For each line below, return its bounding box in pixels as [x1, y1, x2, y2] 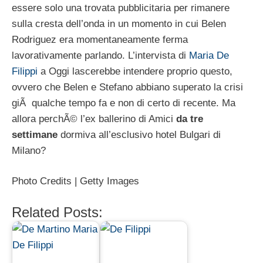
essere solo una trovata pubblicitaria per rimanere [12, 2, 230, 14]
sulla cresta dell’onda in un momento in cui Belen [12, 18, 226, 29]
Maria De [189, 49, 229, 61]
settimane [12, 129, 58, 140]
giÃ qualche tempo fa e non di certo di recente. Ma [12, 97, 235, 109]
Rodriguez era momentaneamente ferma [12, 33, 188, 45]
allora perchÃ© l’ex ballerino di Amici [12, 113, 176, 124]
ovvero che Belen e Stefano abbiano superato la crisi [12, 81, 243, 93]
